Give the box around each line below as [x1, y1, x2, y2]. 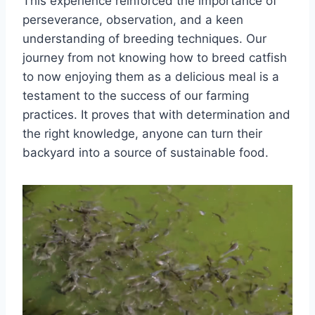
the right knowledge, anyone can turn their [22, 126, 262, 141]
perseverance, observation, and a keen [22, 12, 243, 27]
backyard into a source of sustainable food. [22, 145, 269, 160]
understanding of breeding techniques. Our [22, 31, 266, 46]
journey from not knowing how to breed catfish [22, 50, 287, 65]
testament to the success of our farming [22, 88, 249, 103]
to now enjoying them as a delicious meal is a [22, 69, 279, 84]
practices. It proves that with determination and [22, 107, 290, 122]
